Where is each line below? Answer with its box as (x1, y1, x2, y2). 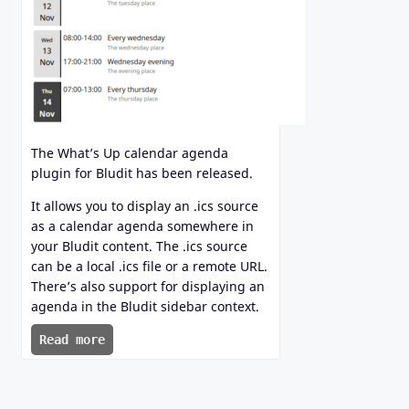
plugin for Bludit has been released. (31, 163, 253, 182)
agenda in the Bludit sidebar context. (31, 297, 259, 315)
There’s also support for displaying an (31, 277, 265, 295)
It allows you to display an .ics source (31, 196, 258, 215)
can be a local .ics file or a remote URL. (31, 257, 267, 275)
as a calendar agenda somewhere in (31, 216, 254, 235)
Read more (39, 331, 105, 347)
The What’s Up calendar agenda (31, 143, 228, 162)
